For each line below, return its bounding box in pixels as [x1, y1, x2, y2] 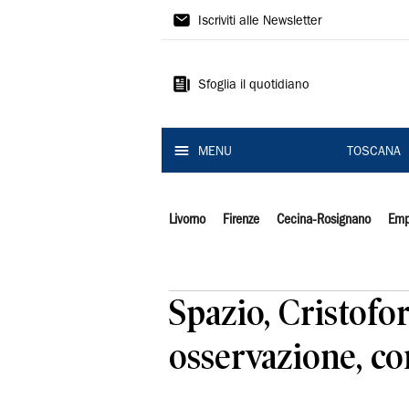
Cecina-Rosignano [276, 214, 371, 226]
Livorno [169, 214, 205, 226]
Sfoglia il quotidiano [198, 79, 309, 92]
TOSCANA [346, 146, 401, 159]
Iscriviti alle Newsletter [198, 16, 321, 28]
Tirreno [162, 37, 248, 67]
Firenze [222, 214, 259, 226]
